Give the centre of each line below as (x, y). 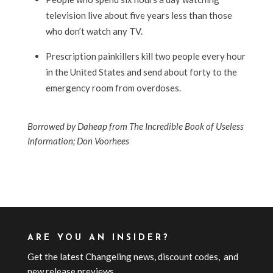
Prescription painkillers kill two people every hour (145, 56)
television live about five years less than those (139, 16)
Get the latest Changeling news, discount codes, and (133, 257)
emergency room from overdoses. (113, 88)
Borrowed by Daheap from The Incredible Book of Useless (135, 126)
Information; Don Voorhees (78, 141)
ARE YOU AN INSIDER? (98, 238)
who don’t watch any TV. (94, 31)
